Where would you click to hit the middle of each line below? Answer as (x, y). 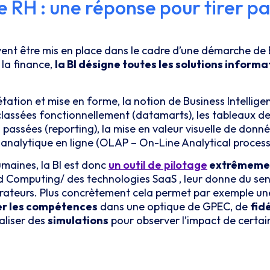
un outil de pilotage (158, 165)
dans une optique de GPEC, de (174, 207)
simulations (78, 221)
